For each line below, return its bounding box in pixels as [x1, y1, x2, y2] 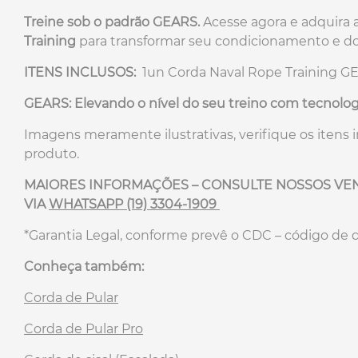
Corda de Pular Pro [24, 320, 143, 336]
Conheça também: [24, 258, 144, 274]
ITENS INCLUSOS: [24, 64, 139, 80]
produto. [24, 145, 79, 161]
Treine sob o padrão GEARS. [24, 14, 200, 30]
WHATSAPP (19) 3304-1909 [49, 196, 220, 212]
